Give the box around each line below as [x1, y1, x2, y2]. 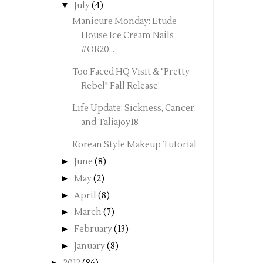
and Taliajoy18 [80, 117, 139, 129]
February [74, 224, 112, 235]
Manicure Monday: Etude [72, 16, 177, 28]
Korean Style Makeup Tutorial [72, 139, 197, 151]
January [74, 240, 105, 252]
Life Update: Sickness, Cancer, [72, 103, 196, 114]
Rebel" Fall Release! [80, 80, 160, 92]
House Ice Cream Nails [80, 30, 174, 42]
